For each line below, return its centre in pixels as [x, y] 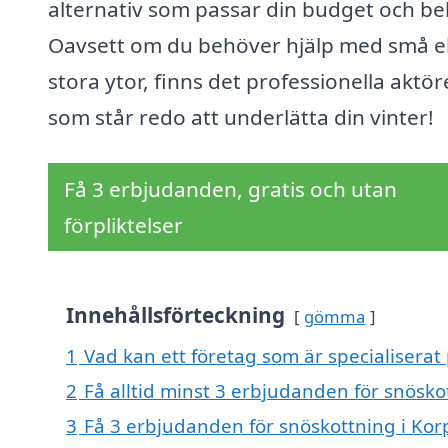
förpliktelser [123, 225]
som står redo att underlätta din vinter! [241, 117]
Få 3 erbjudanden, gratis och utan [230, 189]
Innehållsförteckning [175, 315]
